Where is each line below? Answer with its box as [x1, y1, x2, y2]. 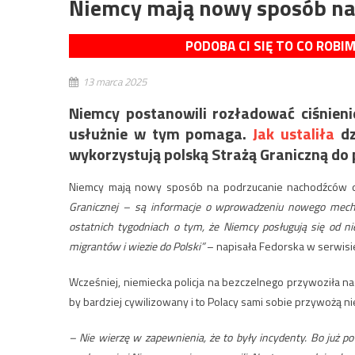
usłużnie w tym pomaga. [69, 120, 254, 146]
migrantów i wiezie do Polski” [69, 237, 204, 254]
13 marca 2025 [82, 73, 147, 90]
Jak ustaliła [253, 120, 335, 146]
